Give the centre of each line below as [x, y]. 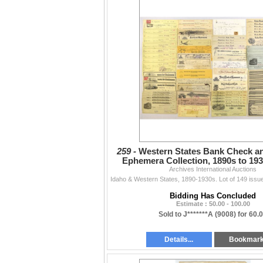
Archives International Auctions [213, 169]
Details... [179, 240]
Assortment [213, 171]
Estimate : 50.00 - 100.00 [213, 204]
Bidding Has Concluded [213, 196]
